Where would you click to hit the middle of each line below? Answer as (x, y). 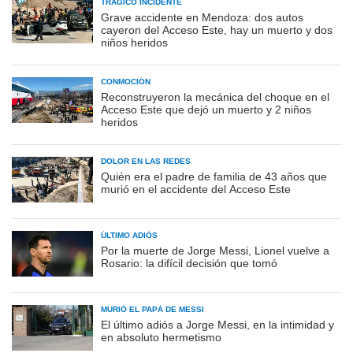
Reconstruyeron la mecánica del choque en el (215, 97)
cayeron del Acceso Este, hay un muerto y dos (217, 30)
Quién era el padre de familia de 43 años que (214, 176)
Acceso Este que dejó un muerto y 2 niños (206, 109)
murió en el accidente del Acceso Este (196, 189)
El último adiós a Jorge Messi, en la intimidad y (217, 324)
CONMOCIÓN (126, 81)
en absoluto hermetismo (161, 337)
